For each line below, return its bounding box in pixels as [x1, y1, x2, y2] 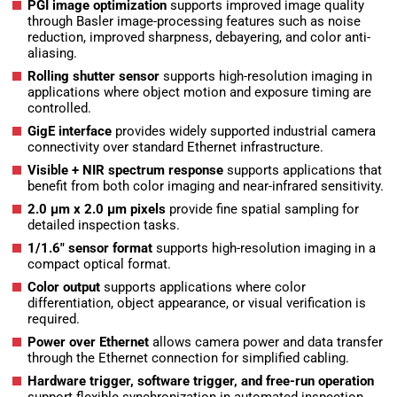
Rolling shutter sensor [27, 68, 160, 85]
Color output [27, 279, 100, 296]
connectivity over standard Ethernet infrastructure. [27, 139, 323, 156]
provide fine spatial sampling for [166, 201, 359, 218]
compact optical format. [27, 256, 171, 273]
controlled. [27, 100, 91, 117]
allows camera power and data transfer [149, 334, 383, 351]
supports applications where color [100, 279, 306, 296]
